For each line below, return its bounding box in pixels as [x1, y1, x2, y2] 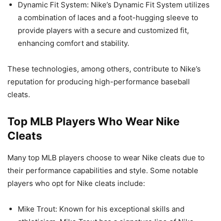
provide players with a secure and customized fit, [18, 26, 189, 36]
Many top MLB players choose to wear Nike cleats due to [7, 153, 205, 163]
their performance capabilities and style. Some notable [7, 166, 198, 176]
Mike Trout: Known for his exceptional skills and [18, 204, 184, 214]
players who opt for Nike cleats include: [7, 179, 145, 188]
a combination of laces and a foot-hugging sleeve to [18, 13, 198, 23]
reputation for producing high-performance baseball [7, 77, 190, 87]
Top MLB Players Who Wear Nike [7, 115, 180, 128]
